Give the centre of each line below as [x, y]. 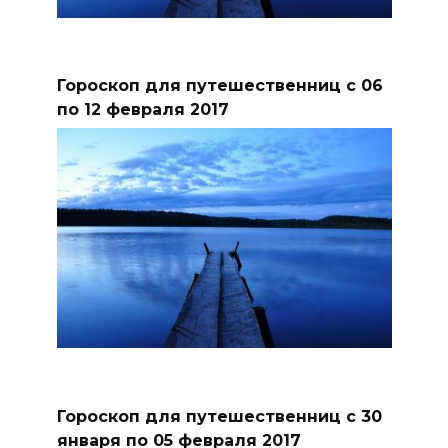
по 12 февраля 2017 [142, 110]
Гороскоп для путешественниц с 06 [219, 86]
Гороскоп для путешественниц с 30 [219, 416]
